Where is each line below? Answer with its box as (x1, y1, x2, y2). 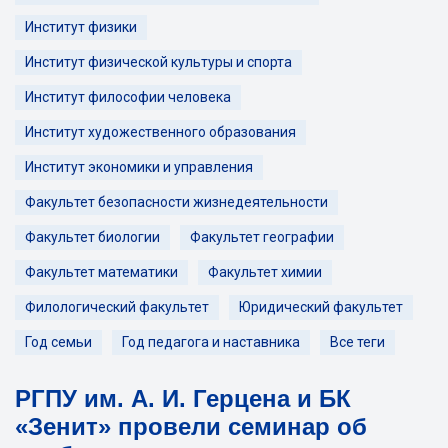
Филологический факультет (25, 299, 209, 315)
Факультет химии (208, 264, 322, 280)
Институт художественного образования (25, 124, 296, 140)
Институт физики (25, 19, 137, 35)
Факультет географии (190, 229, 334, 245)
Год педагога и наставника (122, 334, 300, 350)
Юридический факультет (239, 299, 403, 315)
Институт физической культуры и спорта (25, 54, 292, 70)
